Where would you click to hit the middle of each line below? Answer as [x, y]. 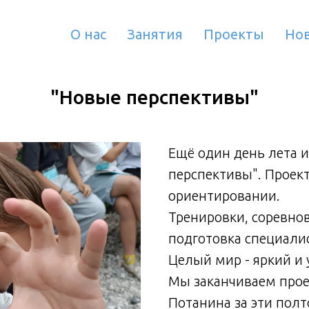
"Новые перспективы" [154, 97]
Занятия [155, 34]
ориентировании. [224, 196]
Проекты [234, 34]
